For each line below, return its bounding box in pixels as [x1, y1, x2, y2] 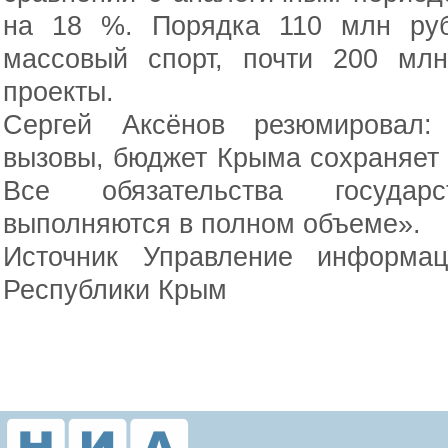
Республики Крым [3, 274, 227, 305]
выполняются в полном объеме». [3, 208, 421, 239]
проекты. [3, 76, 114, 107]
